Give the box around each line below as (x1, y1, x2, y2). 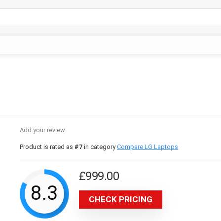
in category (82, 143, 117, 150)
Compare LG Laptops (116, 143, 178, 150)
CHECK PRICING (88, 194, 152, 204)
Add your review (19, 126, 65, 134)
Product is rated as (19, 143, 74, 150)
